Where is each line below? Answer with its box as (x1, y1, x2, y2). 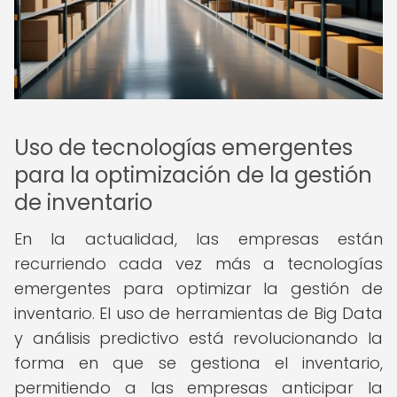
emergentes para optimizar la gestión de (14, 277, 383, 300)
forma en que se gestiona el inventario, (14, 352, 383, 374)
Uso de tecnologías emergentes (14, 133, 353, 162)
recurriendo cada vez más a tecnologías (14, 253, 383, 275)
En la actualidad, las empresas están (14, 228, 383, 250)
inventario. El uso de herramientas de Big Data (14, 302, 383, 324)
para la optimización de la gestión (14, 160, 372, 190)
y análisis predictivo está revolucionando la (14, 327, 383, 349)
